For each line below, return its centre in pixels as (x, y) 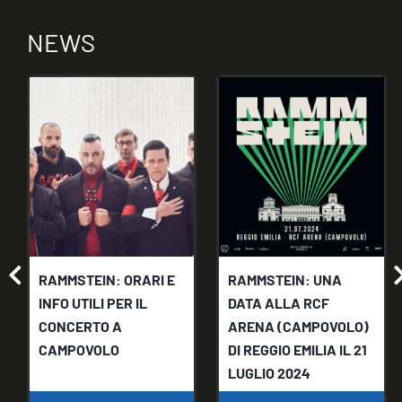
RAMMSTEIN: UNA (285, 280)
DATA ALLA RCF (279, 303)
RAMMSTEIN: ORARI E (106, 280)
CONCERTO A (80, 327)
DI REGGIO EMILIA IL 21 (298, 350)
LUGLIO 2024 (270, 373)
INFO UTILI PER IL (92, 303)
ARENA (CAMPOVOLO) (299, 327)
